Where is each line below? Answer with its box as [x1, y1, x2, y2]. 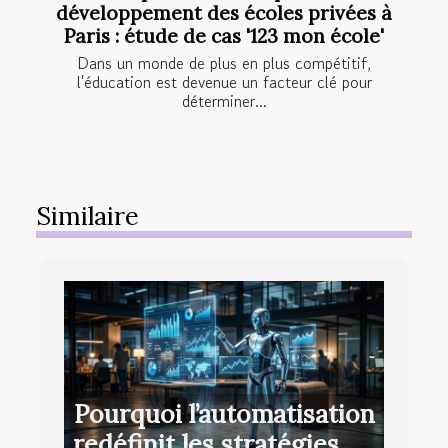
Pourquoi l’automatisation [73, 398, 375, 431]
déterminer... [181, 89, 267, 114]
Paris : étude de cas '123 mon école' [64, 24, 384, 49]
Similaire [36, 200, 139, 233]
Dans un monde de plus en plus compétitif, [77, 51, 371, 76]
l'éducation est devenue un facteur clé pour [76, 70, 372, 95]
